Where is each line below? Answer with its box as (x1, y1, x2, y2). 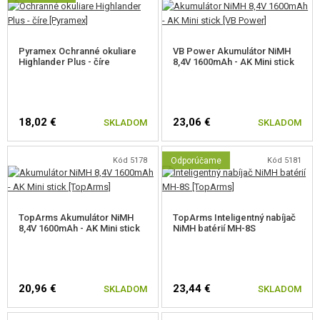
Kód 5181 (266, 156, 301, 165)
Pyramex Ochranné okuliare (19, 46, 136, 56)
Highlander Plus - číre (19, 56, 110, 67)
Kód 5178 (112, 156, 147, 165)
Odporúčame (171, 156, 222, 166)
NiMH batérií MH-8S (173, 223, 256, 234)
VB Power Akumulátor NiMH (173, 46, 291, 56)
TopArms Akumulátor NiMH (19, 212, 134, 223)
